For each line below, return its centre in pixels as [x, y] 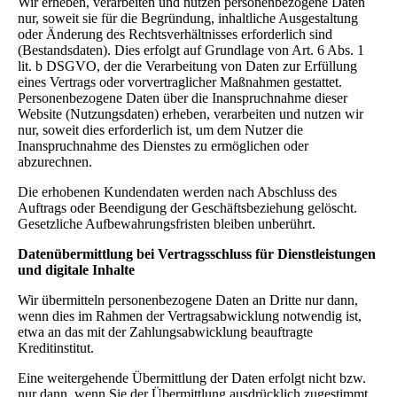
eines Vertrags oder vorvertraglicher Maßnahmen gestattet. [180, 82]
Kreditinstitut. [56, 347]
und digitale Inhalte [76, 269]
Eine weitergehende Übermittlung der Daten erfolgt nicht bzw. [192, 378]
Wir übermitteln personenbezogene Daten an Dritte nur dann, [188, 300]
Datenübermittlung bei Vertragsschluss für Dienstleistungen [197, 253]
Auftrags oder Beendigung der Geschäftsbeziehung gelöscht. [187, 207]
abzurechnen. [55, 161]
